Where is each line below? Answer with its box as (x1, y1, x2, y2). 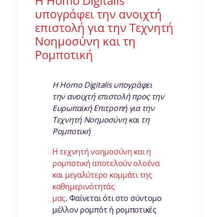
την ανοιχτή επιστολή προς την (52, 91, 164, 102)
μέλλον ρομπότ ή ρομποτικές (52, 204, 156, 216)
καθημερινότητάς (52, 181, 115, 192)
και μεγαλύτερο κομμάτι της (52, 170, 152, 181)
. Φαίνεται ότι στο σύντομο (65, 193, 162, 204)
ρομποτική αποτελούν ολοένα (52, 158, 160, 169)
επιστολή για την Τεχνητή (35, 19, 173, 36)
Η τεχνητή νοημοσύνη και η (52, 146, 152, 157)
